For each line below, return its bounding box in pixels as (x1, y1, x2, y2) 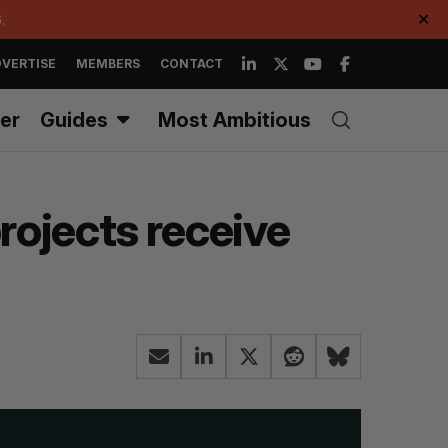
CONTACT (160, 56, 223, 71)
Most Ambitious (158, 108, 311, 132)
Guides (40, 108, 108, 132)
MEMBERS (76, 56, 140, 71)
